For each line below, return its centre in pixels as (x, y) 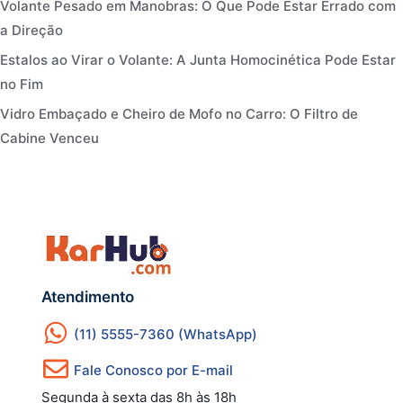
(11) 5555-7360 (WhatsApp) (166, 334)
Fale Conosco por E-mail (153, 370)
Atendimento (88, 296)
